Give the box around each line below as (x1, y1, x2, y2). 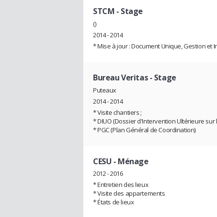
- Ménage (111, 155, 149, 167)
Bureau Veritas (93, 72, 148, 83)
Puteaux (93, 85, 117, 94)
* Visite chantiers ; (93, 108, 142, 117)
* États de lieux (93, 198, 134, 207)
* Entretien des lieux (93, 180, 149, 189)
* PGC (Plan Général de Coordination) (93, 125, 196, 134)
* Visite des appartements (93, 189, 165, 198)
